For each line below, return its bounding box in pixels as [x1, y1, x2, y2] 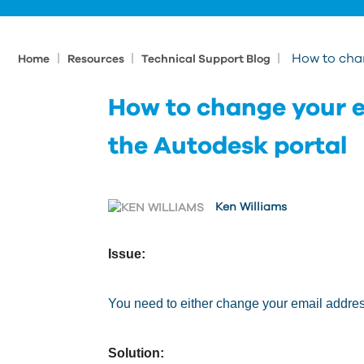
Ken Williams [215, 201, 287, 214]
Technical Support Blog [141, 54, 273, 65]
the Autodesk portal [108, 134, 347, 158]
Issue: [108, 247, 145, 261]
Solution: [108, 346, 164, 360]
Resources [67, 54, 127, 65]
